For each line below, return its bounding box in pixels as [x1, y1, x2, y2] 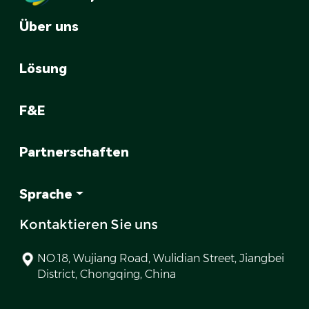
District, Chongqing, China [37, 268, 177, 281]
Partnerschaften [19, 144, 129, 161]
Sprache [19, 186, 72, 203]
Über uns [19, 19, 79, 35]
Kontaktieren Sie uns [19, 215, 158, 232]
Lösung [19, 60, 67, 77]
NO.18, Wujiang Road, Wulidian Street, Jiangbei [37, 252, 285, 265]
